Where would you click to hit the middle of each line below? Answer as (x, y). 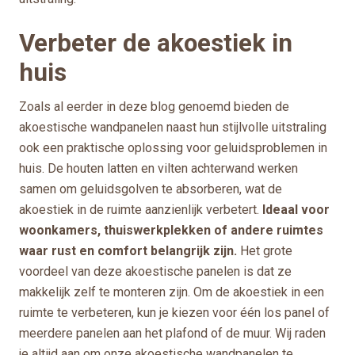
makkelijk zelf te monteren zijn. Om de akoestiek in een (172, 292)
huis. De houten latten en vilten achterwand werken (158, 168)
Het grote (265, 250)
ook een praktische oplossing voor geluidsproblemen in (173, 147)
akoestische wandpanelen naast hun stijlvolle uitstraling (173, 127)
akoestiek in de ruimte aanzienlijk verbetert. (139, 209)
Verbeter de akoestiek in (156, 43)
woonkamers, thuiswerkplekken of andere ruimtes (171, 230)
